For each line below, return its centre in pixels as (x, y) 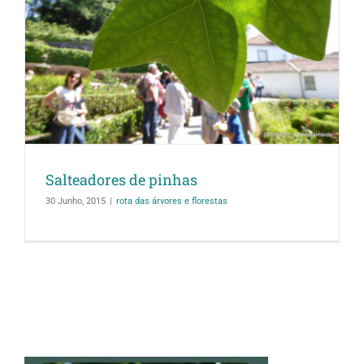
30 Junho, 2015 (76, 201)
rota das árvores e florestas (172, 201)
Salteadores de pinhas (121, 180)
